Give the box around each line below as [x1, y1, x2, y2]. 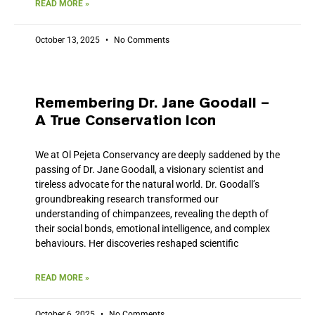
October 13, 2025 [35, 34, 102, 45]
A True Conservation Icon [35, 114, 216, 128]
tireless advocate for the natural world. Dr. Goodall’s [35, 178, 259, 190]
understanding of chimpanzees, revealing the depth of [35, 207, 269, 219]
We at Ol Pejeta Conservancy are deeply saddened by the [35, 148, 280, 160]
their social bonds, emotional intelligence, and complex [35, 222, 270, 234]
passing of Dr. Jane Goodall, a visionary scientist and [35, 163, 264, 175]
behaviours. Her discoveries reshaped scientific [35, 237, 238, 249]
